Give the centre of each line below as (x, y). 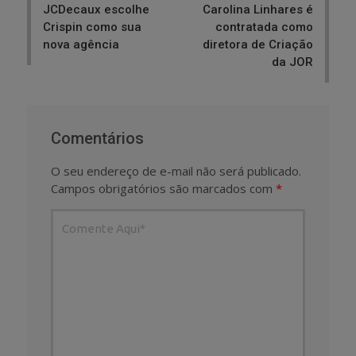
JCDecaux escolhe (96, 10)
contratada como (264, 27)
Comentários (97, 139)
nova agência (81, 45)
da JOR (292, 62)
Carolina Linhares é (258, 10)
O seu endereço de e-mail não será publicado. (176, 171)
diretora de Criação (258, 45)
